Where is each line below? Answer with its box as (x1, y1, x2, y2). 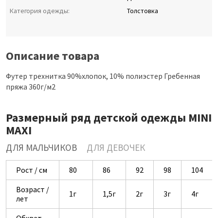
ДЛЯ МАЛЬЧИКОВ (6, 142, 77, 154)
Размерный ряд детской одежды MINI (6, 110, 212, 126)
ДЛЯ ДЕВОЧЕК (87, 142, 145, 154)
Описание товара (6, 48, 99, 64)
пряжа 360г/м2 (6, 82, 55, 92)
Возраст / (16, 184, 49, 195)
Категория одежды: (10, 6, 70, 16)
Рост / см (16, 165, 47, 175)
